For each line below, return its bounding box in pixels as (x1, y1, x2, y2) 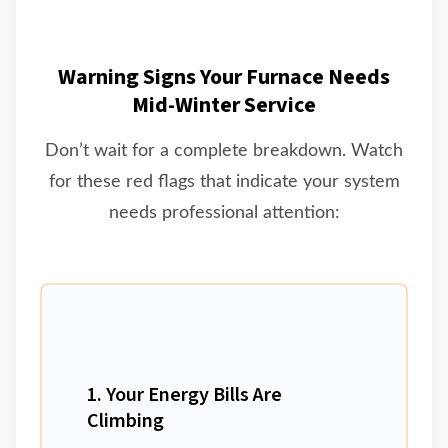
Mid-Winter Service (132, 89, 316, 122)
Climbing (87, 407, 164, 436)
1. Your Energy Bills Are (87, 381, 282, 410)
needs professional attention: (108, 204, 340, 222)
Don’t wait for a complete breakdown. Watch (45, 142, 403, 160)
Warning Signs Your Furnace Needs (58, 61, 390, 94)
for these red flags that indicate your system (48, 173, 400, 191)
